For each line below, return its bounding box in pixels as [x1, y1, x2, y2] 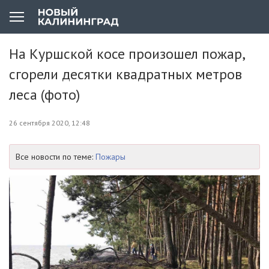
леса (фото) [9, 85, 80, 104]
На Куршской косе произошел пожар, [9, 44, 244, 63]
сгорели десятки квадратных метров [9, 65, 242, 83]
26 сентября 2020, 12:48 [9, 118, 90, 127]
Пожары [95, 151, 125, 162]
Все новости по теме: [16, 151, 95, 162]
